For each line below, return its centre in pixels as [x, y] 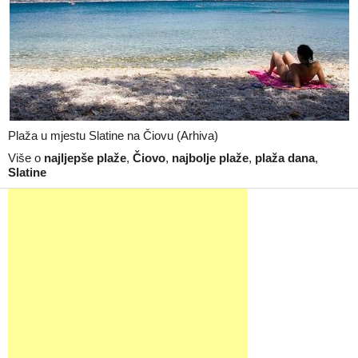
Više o [26, 158]
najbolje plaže [210, 158]
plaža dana [285, 158]
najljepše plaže [85, 158]
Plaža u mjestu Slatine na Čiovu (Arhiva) [113, 135]
